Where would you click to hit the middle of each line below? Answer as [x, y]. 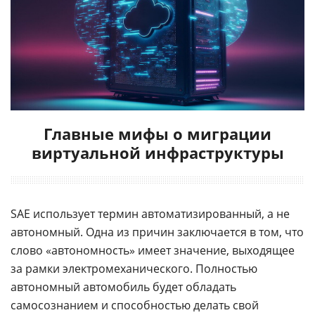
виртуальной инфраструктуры [157, 153]
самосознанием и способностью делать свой [135, 306]
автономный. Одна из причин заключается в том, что [157, 232]
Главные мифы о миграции [157, 134]
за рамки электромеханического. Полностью [134, 269]
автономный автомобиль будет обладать [123, 287]
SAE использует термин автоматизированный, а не [150, 214]
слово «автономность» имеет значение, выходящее [153, 251]
